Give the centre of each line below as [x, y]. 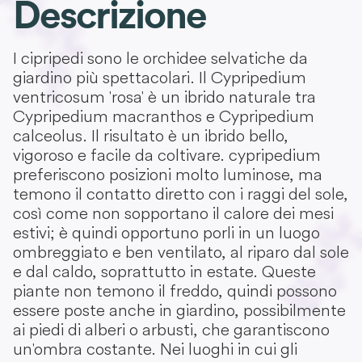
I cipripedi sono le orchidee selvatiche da [160, 58]
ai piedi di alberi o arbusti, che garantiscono [171, 330]
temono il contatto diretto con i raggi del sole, [181, 194]
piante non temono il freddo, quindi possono [175, 291]
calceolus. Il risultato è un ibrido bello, [151, 136]
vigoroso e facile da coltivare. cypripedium [167, 155]
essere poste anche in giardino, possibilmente [179, 310]
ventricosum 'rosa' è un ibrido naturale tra [164, 97]
